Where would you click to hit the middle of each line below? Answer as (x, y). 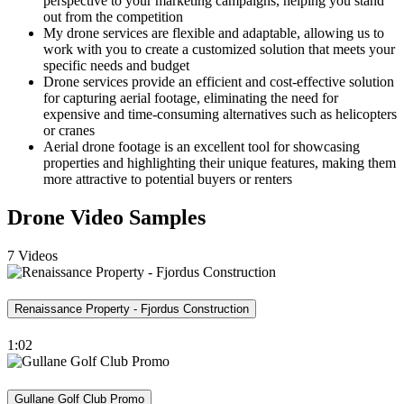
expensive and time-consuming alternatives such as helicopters (220, 114)
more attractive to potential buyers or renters (168, 179)
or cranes (69, 130)
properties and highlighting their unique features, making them (220, 162)
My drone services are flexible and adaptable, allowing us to (214, 32)
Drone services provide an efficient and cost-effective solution (219, 81)
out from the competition (113, 16)
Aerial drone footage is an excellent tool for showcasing (202, 146)
